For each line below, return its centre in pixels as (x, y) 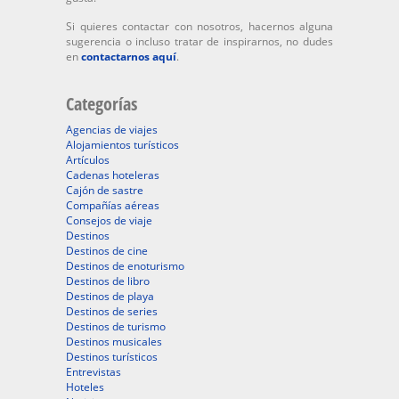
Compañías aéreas (113, 205)
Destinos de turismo (116, 326)
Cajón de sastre (105, 190)
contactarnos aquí (129, 57)
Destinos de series (112, 311)
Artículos (88, 160)
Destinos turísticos (112, 357)
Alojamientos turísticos (122, 145)
